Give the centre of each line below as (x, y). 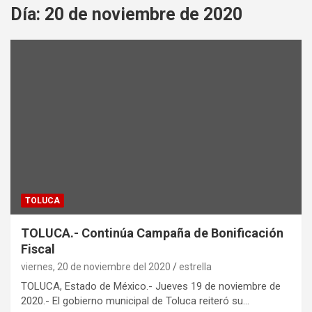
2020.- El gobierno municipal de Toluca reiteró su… (135, 301)
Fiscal (38, 249)
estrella (195, 266)
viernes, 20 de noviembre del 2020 (96, 266)
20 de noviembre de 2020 (143, 15)
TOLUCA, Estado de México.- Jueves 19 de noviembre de (151, 286)
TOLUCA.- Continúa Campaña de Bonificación (152, 233)
